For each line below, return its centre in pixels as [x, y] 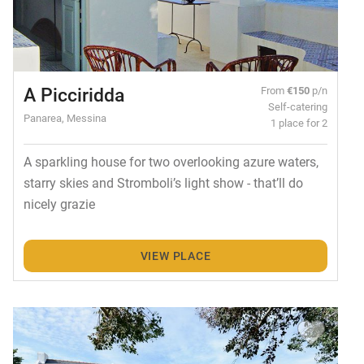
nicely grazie [59, 203]
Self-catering [298, 106]
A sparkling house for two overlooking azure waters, [171, 161]
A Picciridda [74, 94]
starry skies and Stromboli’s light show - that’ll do [163, 182]
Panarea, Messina [65, 117]
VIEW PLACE [175, 255]
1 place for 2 [299, 122]
